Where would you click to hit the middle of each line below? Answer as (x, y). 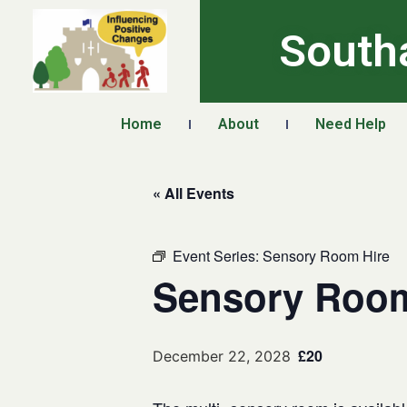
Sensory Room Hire (326, 256)
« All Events (194, 193)
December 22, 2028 (222, 356)
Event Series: (218, 256)
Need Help (351, 124)
